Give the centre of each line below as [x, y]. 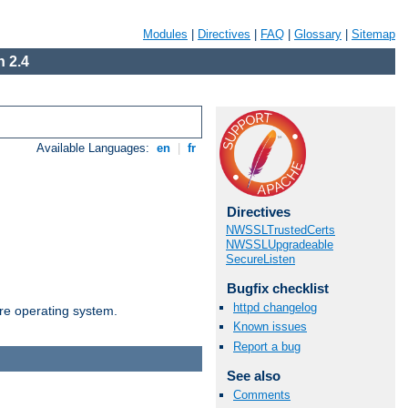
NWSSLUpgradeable [280, 245]
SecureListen [260, 259]
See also [253, 375]
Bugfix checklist [277, 288]
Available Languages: [95, 148]
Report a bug [267, 346]
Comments [262, 394]
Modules [165, 34]
